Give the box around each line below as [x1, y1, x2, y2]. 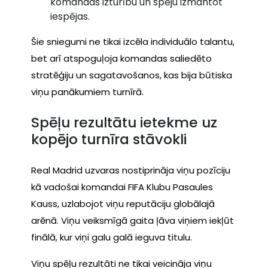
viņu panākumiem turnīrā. [31, 85, 144, 98]
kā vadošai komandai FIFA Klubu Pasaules [31, 180, 213, 193]
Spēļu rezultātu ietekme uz [31, 112, 217, 133]
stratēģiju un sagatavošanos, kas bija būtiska [31, 68, 232, 81]
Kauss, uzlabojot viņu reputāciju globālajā [31, 197, 215, 210]
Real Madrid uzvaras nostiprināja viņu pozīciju [31, 163, 230, 176]
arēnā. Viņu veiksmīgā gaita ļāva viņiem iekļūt [31, 214, 234, 227]
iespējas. [50, 9, 90, 23]
